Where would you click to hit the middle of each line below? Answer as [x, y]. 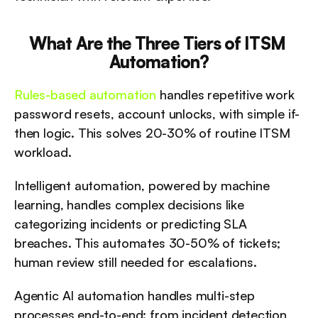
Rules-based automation [86, 94]
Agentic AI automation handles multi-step [135, 295]
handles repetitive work [225, 94]
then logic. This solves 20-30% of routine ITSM [152, 133]
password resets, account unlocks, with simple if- [157, 114]
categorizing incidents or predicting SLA [131, 224]
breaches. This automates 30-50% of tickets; [148, 243]
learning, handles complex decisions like [129, 204]
